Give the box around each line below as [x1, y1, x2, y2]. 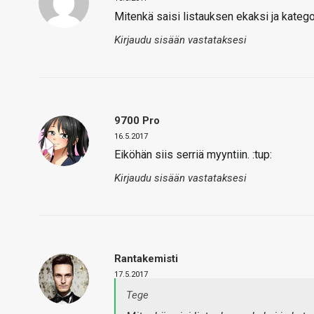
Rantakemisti [114, 252, 178, 265]
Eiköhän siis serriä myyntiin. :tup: [114, 148, 272, 161]
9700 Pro [114, 114, 160, 127]
